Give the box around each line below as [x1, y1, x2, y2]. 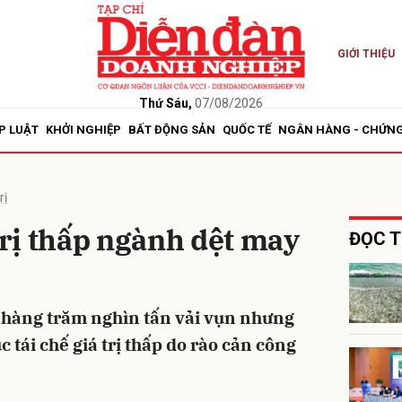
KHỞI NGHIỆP [46, 123, 121, 136]
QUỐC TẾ [223, 123, 271, 136]
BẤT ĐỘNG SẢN [128, 123, 215, 136]
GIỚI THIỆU [336, 48, 395, 60]
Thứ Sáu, [138, 95, 192, 110]
